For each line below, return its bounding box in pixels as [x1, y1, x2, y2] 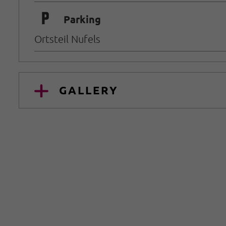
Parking [64, 13, 101, 26]
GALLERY [59, 83, 119, 97]
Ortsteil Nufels [34, 32, 100, 45]
